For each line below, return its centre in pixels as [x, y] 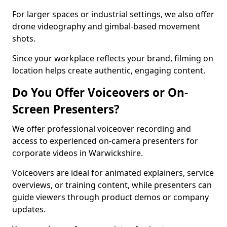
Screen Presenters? [66, 109]
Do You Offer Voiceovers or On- [100, 92]
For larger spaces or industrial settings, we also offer [113, 14]
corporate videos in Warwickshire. [79, 153]
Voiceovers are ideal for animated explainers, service [113, 173]
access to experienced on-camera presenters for [105, 141]
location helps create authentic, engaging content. [109, 70]
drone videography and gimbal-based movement [106, 26]
